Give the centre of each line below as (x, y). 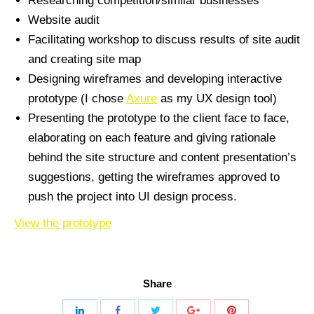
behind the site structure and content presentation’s (162, 157)
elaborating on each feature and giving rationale (152, 138)
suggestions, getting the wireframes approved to (154, 177)
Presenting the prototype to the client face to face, (159, 118)
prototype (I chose (77, 98)
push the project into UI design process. (132, 197)
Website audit (64, 20)
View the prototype (63, 223)
